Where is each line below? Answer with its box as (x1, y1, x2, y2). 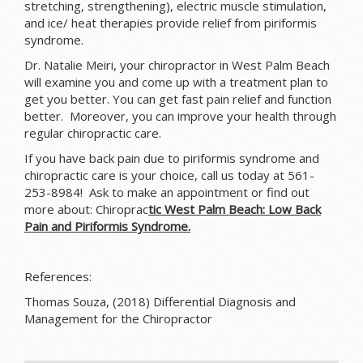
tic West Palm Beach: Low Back (148, 201, 321, 218)
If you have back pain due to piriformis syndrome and (24, 150, 319, 167)
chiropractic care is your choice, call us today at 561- (24, 167, 314, 184)
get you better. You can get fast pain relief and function (24, 91, 331, 108)
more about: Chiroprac (24, 201, 148, 218)
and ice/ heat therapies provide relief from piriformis (24, 15, 317, 32)
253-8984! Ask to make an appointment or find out (24, 184, 310, 201)
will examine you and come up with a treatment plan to (24, 74, 328, 91)
